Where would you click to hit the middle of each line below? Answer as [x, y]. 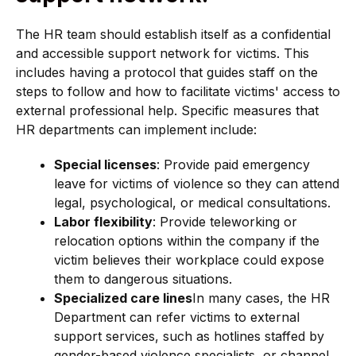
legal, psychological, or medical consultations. [192, 202]
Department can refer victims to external [177, 317]
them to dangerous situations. [143, 279]
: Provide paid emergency [233, 164]
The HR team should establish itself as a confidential [173, 35]
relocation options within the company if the [187, 240]
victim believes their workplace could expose [189, 259]
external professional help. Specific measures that [167, 111]
